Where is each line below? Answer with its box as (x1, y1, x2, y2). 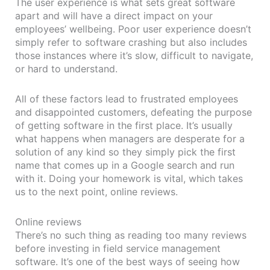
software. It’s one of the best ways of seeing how (15, 255, 240, 268)
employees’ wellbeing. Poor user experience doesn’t (15, 22, 251, 35)
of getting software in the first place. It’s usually (15, 119, 233, 131)
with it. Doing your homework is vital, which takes (15, 172, 243, 184)
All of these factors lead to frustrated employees (15, 92, 238, 105)
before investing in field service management (15, 242, 221, 254)
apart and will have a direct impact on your (15, 9, 213, 22)
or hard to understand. (15, 62, 118, 75)
